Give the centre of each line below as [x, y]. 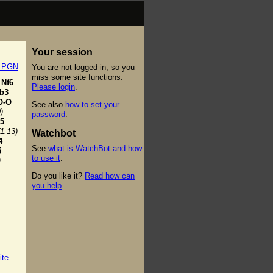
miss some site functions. [77, 77]
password [48, 114]
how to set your [92, 104]
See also [48, 104]
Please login [53, 87]
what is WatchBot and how [95, 148]
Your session [62, 52]
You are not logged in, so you [83, 67]
